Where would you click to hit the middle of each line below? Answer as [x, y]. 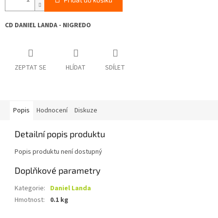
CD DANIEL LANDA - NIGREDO [48, 26]
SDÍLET [115, 68]
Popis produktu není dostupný [58, 152]
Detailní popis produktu [60, 134]
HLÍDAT [76, 68]
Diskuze [86, 111]
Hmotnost [29, 200]
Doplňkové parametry [58, 171]
